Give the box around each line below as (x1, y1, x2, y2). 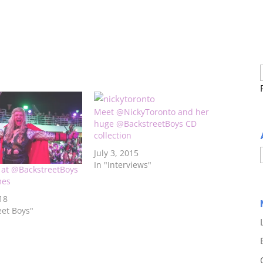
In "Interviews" (93, 159, 151, 170)
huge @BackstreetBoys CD (93, 117, 197, 129)
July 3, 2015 (93, 147, 139, 159)
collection (93, 129, 131, 141)
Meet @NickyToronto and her (93, 106, 209, 117)
